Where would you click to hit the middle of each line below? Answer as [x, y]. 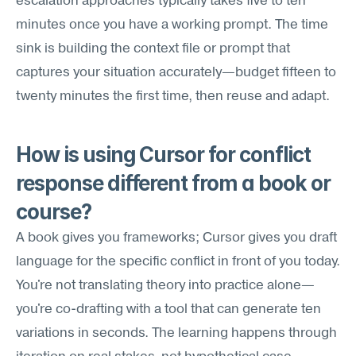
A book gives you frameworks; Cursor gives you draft [176, 238]
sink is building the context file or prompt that [153, 49]
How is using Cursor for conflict [163, 155]
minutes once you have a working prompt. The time [172, 25]
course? [54, 212]
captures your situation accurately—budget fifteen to [176, 73]
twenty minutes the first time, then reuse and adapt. [173, 97]
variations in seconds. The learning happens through [176, 333]
